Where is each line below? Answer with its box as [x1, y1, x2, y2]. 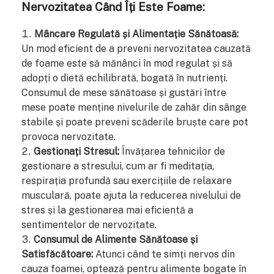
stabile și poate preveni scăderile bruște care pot [21, 116, 248, 128]
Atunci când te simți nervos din [93, 248, 235, 260]
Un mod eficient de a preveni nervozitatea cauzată [21, 42, 251, 54]
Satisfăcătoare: [21, 248, 93, 260]
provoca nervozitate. [21, 130, 116, 143]
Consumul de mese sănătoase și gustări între [21, 86, 226, 98]
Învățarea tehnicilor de [119, 145, 225, 157]
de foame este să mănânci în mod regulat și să [21, 57, 232, 69]
